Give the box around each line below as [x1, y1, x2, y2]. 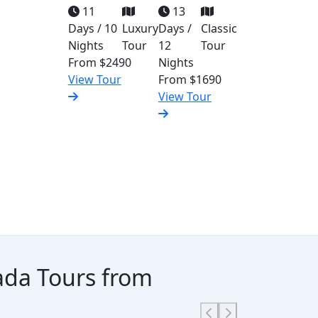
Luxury [121, 21, 158, 36]
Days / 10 [67, 21, 117, 36]
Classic [200, 21, 237, 36]
